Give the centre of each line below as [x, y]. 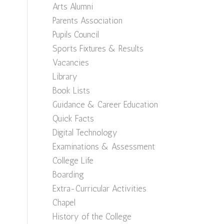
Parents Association [88, 20]
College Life [73, 160]
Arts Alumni [73, 6]
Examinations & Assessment [104, 146]
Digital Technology [85, 132]
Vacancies [71, 62]
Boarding [68, 174]
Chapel [64, 202]
